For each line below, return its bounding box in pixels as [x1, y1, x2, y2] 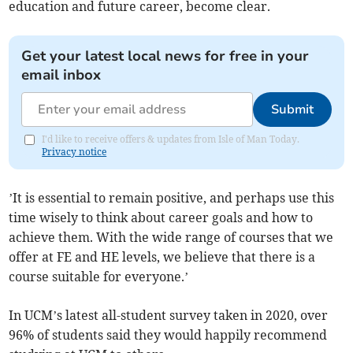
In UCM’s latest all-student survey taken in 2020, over [9, 307, 329, 324]
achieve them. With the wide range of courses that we [9, 229, 334, 246]
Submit [270, 101, 314, 119]
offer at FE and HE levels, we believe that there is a [9, 249, 316, 266]
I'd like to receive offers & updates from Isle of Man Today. [42, 133, 300, 146]
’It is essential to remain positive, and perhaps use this [9, 190, 335, 206]
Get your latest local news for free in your [21, 46, 310, 66]
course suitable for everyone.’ [9, 269, 189, 285]
